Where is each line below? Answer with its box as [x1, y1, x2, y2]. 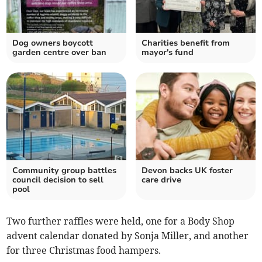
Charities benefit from [142, 37, 230, 49]
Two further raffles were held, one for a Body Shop [6, 215, 235, 227]
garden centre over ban [12, 47, 107, 58]
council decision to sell [12, 174, 104, 186]
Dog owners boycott [12, 37, 94, 49]
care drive [142, 174, 181, 186]
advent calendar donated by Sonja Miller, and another [6, 230, 249, 242]
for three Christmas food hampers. [6, 244, 161, 257]
